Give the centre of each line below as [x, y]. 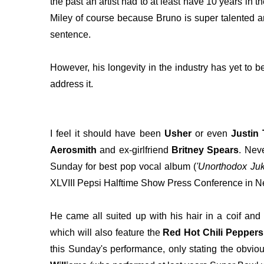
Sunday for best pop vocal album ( [123, 167]
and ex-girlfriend [134, 150]
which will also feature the [107, 233]
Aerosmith [73, 150]
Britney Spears [205, 150]
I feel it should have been [107, 134]
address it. [73, 84]
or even [211, 134]
